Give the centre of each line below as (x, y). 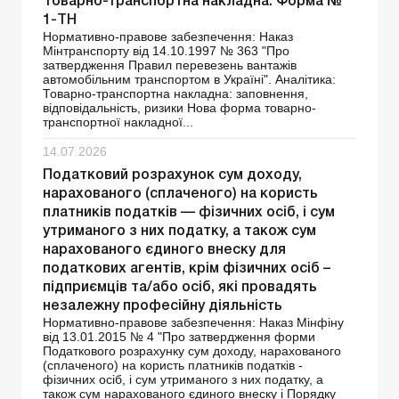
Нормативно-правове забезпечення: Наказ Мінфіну (193, 322)
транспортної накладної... (118, 122)
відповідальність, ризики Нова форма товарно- (179, 107)
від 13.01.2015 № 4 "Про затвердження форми (179, 336)
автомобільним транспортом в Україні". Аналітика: (189, 79)
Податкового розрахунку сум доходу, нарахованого (192, 350)
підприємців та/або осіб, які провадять (180, 287)
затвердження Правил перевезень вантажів (170, 65)
